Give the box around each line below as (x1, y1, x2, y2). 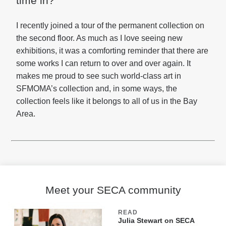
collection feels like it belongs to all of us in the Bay (16, 97, 197, 105)
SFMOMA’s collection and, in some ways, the (16, 84, 177, 93)
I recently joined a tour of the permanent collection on (16, 21, 204, 30)
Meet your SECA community (45, 184, 181, 196)
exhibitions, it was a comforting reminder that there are (16, 46, 208, 55)
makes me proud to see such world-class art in (16, 72, 181, 80)
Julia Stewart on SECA (118, 216, 195, 224)
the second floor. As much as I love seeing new (16, 34, 183, 42)
